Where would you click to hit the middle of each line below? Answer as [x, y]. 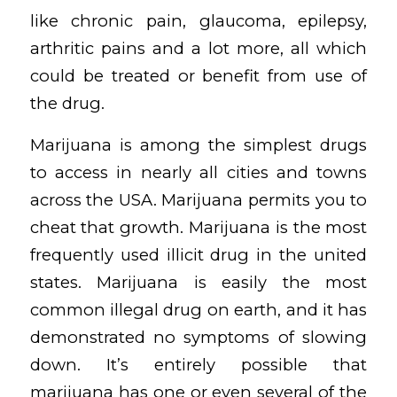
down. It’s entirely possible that [198, 364]
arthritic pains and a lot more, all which [198, 49]
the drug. [67, 104]
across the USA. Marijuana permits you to [198, 199]
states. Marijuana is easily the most [198, 282]
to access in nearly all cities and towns [198, 172]
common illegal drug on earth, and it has [198, 309]
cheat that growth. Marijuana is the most [198, 227]
